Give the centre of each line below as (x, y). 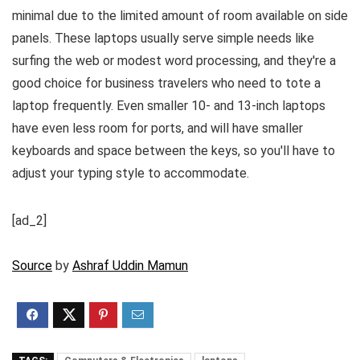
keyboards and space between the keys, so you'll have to (174, 150)
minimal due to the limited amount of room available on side (180, 15)
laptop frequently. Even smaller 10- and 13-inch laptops (169, 105)
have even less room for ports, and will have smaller (157, 128)
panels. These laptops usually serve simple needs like (163, 38)
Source (32, 265)
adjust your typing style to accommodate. (131, 173)
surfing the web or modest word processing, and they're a (174, 60)
